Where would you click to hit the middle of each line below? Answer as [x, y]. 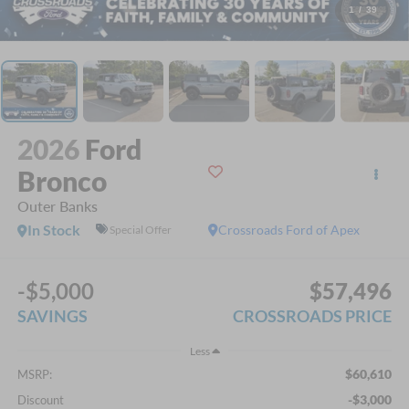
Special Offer [140, 230]
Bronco [62, 180]
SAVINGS [52, 316]
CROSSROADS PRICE [313, 316]
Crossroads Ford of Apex [289, 229]
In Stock [53, 229]
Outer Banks [57, 205]
